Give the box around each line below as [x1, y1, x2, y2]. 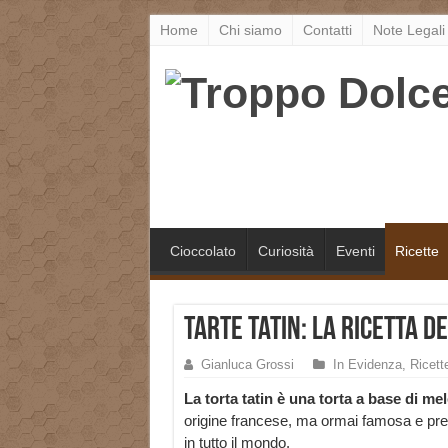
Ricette [394, 243, 439, 260]
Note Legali [372, 22, 445, 38]
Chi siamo [218, 22, 282, 38]
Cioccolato [169, 243, 236, 260]
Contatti [302, 22, 352, 38]
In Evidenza [332, 357, 402, 373]
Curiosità [257, 243, 314, 260]
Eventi [335, 243, 375, 260]
